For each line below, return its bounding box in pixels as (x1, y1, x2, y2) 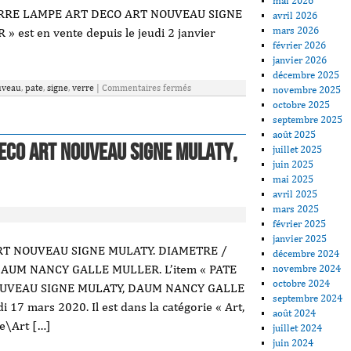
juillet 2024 (273, 321, 323, 334)
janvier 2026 (273, 53, 327, 66)
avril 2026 (273, 9, 318, 21)
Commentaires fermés (102, 82, 191, 93)
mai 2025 (273, 172, 314, 185)
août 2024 (273, 306, 317, 319)
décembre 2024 (273, 247, 340, 259)
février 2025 (273, 217, 327, 230)
